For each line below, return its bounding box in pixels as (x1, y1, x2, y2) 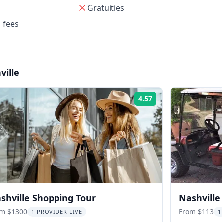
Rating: (158, 98, 176, 106)
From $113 (179, 207, 214, 216)
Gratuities (87, 2, 124, 13)
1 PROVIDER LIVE (31, 208, 83, 215)
